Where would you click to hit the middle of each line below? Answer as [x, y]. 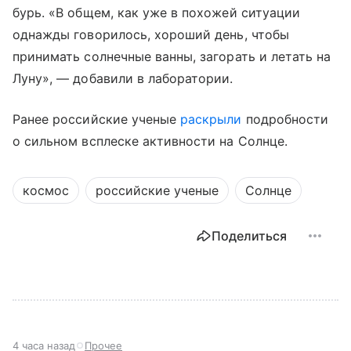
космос [46, 190]
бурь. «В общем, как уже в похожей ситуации [157, 12]
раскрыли [211, 119]
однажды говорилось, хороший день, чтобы [151, 34]
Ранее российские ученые [97, 119]
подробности [285, 119]
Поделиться [249, 235]
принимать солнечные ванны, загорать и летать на [172, 56]
